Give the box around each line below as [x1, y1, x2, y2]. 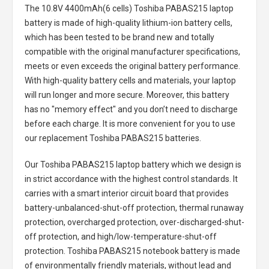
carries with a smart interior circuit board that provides [25, 189, 229, 198]
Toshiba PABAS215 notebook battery [65, 246, 208, 256]
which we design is [169, 160, 241, 169]
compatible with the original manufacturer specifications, [25, 47, 240, 56]
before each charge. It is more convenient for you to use [25, 119, 235, 128]
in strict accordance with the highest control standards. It [25, 174, 238, 184]
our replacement [25, 133, 89, 143]
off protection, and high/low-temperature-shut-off [25, 232, 217, 241]
